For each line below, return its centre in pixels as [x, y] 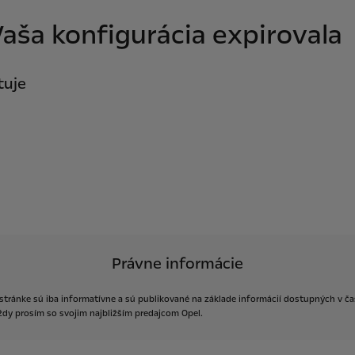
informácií [260, 299]
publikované [163, 299]
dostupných [309, 299]
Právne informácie [177, 263]
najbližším [111, 313]
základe [220, 299]
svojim [73, 313]
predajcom [157, 313]
